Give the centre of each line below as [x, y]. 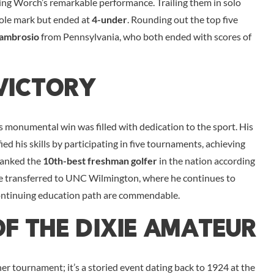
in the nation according [206, 160]
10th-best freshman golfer [100, 160]
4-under [109, 20]
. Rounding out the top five [183, 20]
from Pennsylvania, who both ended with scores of [145, 37]
